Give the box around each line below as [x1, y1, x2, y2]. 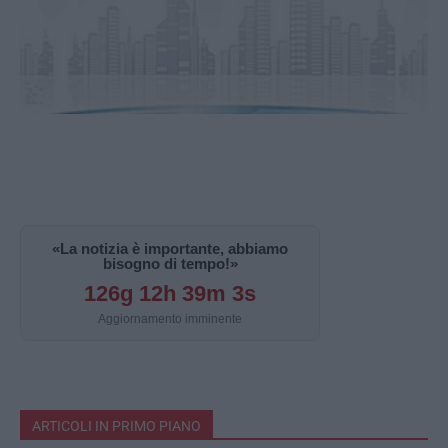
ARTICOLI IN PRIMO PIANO [32, 418, 201, 435]
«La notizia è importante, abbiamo [52, 240, 288, 258]
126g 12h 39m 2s [84, 281, 256, 307]
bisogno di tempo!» [102, 255, 238, 273]
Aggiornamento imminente [98, 312, 242, 327]
